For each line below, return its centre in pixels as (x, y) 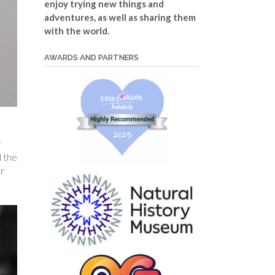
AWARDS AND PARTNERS (91, 57)
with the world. (76, 30)
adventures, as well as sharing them (120, 17)
